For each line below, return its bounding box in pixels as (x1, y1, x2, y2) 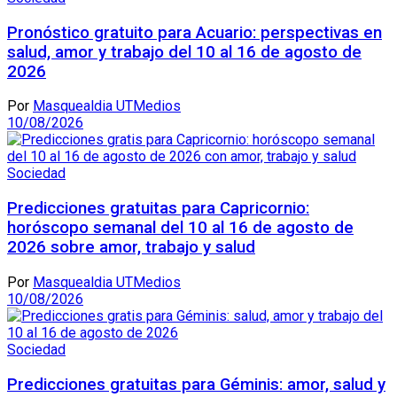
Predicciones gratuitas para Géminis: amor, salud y (7, 374, 385, 394)
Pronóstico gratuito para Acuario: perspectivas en (7, 22, 382, 43)
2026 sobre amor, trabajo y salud (7, 237, 255, 258)
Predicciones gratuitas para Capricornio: (7, 198, 309, 219)
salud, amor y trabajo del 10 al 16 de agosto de (7, 42, 362, 62)
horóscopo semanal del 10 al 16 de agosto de (7, 218, 354, 238)
